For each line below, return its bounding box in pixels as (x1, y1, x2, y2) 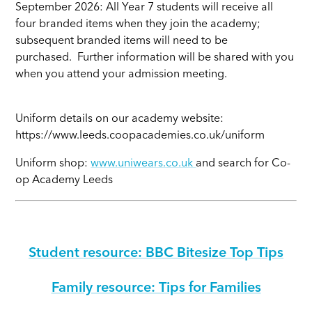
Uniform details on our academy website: (15, 114, 224, 125)
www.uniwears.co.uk (91, 158, 196, 170)
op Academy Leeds (15, 175, 114, 187)
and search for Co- (196, 158, 291, 170)
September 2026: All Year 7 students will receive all (15, 2, 274, 14)
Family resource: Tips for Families (51, 281, 261, 296)
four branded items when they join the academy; (15, 19, 261, 31)
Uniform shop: (15, 158, 91, 170)
